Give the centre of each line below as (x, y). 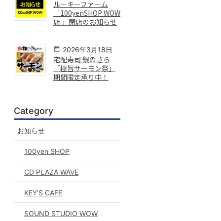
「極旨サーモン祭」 (84, 68)
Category (33, 110)
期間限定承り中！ (81, 77)
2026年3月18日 (87, 50)
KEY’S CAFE (43, 192)
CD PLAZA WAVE (51, 172)
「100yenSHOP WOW (87, 13)
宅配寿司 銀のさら (81, 59)
